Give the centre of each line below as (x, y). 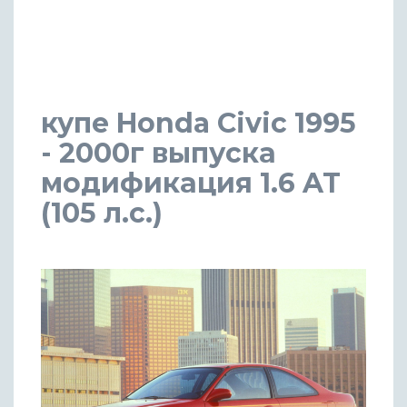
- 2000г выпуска (159, 153)
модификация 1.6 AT (191, 183)
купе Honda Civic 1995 (199, 123)
